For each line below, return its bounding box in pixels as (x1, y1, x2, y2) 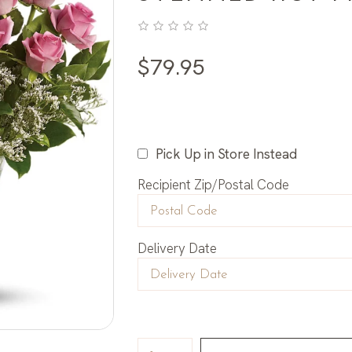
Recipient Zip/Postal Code (137, 176, 290, 194)
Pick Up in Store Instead (156, 145, 298, 163)
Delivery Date (137, 240, 218, 258)
